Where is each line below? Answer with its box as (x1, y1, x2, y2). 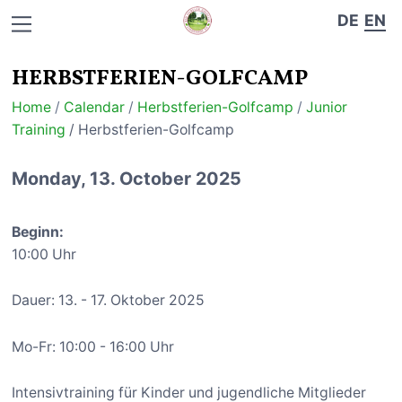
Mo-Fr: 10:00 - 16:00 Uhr (12, 337, 175, 355)
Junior (306, 99, 348, 117)
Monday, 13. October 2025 (12, 167, 242, 189)
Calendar (64, 99, 126, 117)
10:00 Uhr (12, 245, 77, 263)
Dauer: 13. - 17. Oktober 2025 (12, 292, 205, 310)
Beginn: (12, 223, 65, 240)
